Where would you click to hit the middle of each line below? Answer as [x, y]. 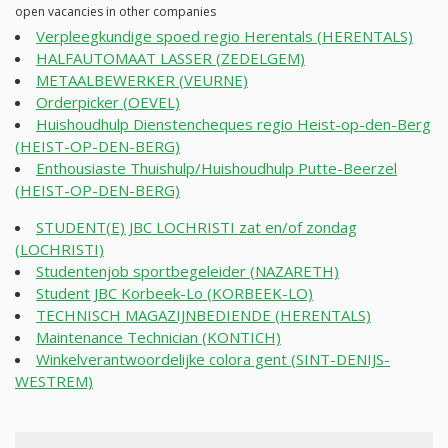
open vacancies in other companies [115, 12]
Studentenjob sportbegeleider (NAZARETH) [187, 271]
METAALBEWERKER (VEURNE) [142, 80]
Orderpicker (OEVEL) [108, 102]
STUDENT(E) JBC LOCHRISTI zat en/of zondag [196, 227]
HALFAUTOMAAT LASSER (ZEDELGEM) [170, 58]
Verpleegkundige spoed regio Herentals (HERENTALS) [224, 36]
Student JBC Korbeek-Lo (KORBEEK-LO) [174, 293]
